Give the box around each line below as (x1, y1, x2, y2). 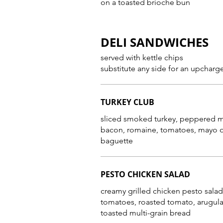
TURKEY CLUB (101, 97, 154, 108)
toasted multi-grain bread (101, 208, 191, 218)
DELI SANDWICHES (101, 34, 209, 50)
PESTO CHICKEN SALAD (101, 169, 190, 180)
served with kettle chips (101, 53, 183, 62)
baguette (101, 136, 133, 145)
